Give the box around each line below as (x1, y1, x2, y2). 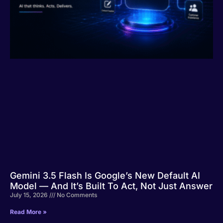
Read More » (10, 208, 47, 216)
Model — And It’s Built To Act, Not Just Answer (10, 181, 213, 191)
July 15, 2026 (10, 191, 49, 199)
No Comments (55, 191, 97, 199)
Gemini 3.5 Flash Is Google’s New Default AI (10, 170, 200, 181)
